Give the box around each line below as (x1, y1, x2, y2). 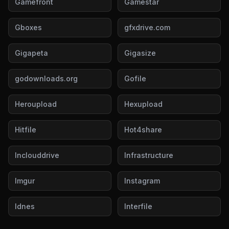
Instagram (124, 176, 160, 185)
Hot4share (124, 125, 162, 134)
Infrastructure (124, 151, 173, 159)
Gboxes (15, 23, 42, 32)
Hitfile (15, 125, 36, 134)
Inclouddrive (15, 151, 59, 159)
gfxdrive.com (124, 23, 170, 32)
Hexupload (124, 100, 163, 108)
